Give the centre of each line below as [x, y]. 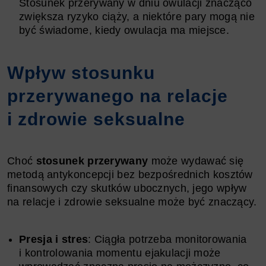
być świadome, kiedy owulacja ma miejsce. [124, 30]
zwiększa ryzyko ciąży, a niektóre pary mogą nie [137, 16]
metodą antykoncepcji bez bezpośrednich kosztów [130, 174]
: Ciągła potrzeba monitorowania [167, 239]
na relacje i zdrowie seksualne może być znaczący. [132, 202]
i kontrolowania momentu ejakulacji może [120, 253]
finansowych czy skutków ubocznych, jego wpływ [127, 188]
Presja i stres [54, 239]
